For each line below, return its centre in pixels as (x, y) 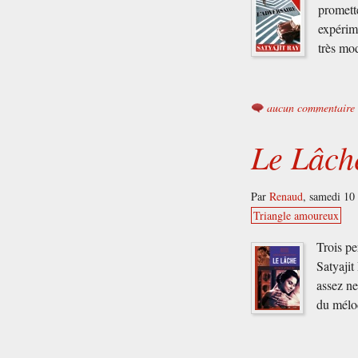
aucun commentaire (311, 107)
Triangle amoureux (296, 216)
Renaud (286, 197)
